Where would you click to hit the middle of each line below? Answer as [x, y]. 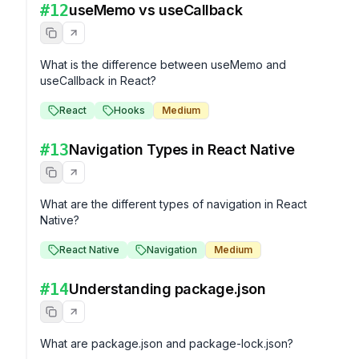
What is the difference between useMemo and [163, 65]
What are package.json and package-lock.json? [167, 343]
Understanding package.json [167, 289]
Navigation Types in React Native [182, 149]
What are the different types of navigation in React [173, 204]
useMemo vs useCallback [156, 10]
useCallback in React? [98, 81]
